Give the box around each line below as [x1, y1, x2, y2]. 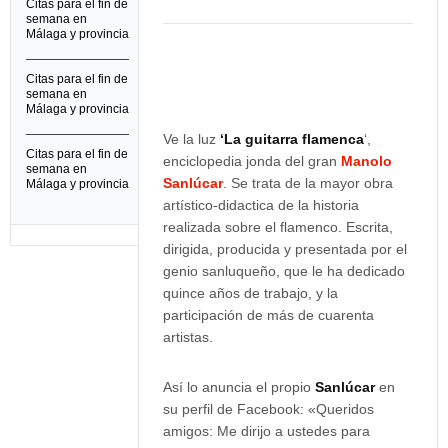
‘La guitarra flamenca [220, 131, 365, 147]
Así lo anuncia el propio [163, 379, 316, 395]
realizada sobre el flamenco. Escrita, [163, 219, 394, 235]
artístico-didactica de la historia [163, 197, 360, 213]
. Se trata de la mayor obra [223, 175, 394, 191]
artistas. [163, 329, 214, 345]
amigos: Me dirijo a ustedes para [163, 423, 371, 439]
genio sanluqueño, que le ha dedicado [163, 263, 406, 279]
